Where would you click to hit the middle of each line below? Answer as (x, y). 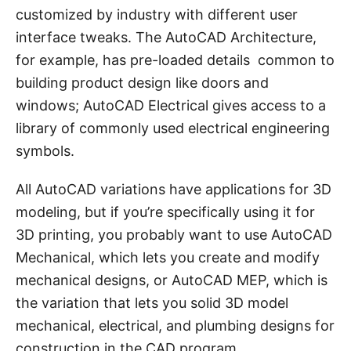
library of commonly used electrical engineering (173, 128)
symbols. (45, 151)
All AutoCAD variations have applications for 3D (174, 190)
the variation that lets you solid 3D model (152, 303)
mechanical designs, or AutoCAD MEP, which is (172, 280)
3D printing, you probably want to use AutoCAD (174, 235)
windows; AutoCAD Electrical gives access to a (171, 106)
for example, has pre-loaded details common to (175, 60)
